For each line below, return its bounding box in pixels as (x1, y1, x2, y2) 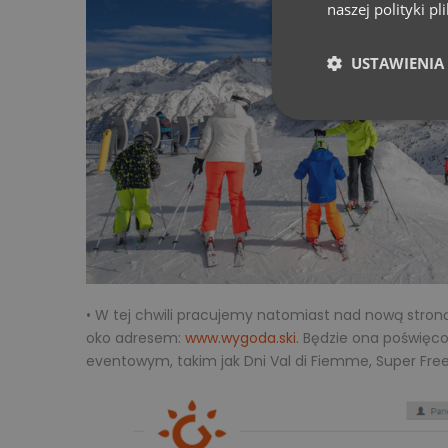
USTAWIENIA (351, 53, 444, 73)
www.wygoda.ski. (185, 327, 299, 348)
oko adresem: (86, 327, 185, 348)
